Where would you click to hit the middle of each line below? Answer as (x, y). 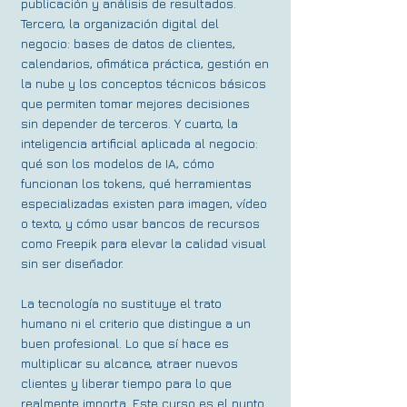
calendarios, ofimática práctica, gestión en (145, 63)
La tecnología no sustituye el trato (121, 303)
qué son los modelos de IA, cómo (118, 163)
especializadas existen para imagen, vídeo (144, 203)
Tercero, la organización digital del (120, 23)
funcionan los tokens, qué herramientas (136, 183)
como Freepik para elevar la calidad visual (144, 243)
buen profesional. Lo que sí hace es (125, 343)
